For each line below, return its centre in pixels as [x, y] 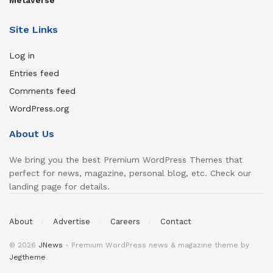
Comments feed [42, 91]
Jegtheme [27, 257]
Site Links [34, 30]
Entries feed [34, 73]
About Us [32, 134]
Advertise [72, 221]
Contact [176, 221]
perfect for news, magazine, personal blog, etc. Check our [130, 173]
